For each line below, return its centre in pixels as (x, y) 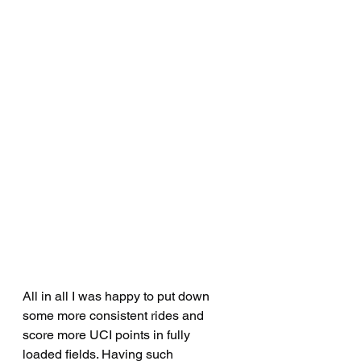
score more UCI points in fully (108, 335)
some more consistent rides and (115, 316)
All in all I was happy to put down (118, 297)
